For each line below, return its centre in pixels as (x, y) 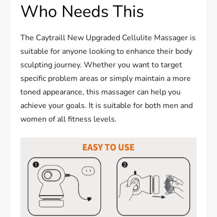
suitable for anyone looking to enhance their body (107, 52)
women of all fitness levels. (69, 119)
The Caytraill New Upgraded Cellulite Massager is (108, 38)
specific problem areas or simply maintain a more (106, 79)
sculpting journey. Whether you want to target (101, 65)
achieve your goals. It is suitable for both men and (107, 106)
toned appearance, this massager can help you (101, 92)
